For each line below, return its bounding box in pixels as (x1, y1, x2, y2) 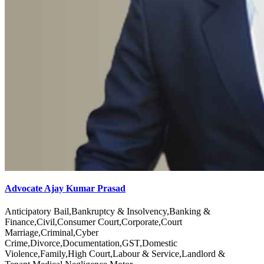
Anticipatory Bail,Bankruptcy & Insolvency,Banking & (5, 206, 210, 217)
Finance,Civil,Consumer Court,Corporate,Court (5, 217, 182, 227)
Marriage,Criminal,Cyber (5, 227, 98, 238)
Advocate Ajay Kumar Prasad (5, 183, 126, 194)
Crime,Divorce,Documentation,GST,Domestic (5, 238, 177, 249)
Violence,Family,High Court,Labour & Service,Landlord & (5, 249, 225, 259)
